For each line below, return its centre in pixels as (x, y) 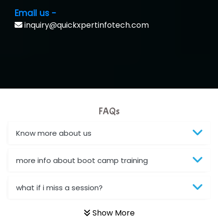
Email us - (36, 13)
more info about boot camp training (82, 160)
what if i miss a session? (59, 187)
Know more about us (54, 133)
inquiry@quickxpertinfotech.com (86, 25)
